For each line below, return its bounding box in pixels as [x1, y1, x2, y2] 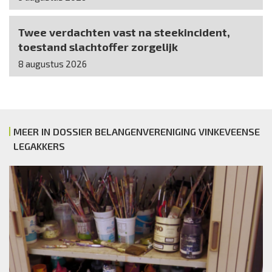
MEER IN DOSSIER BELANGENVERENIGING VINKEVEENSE [13, 126, 260, 138]
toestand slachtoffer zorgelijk [18, 40, 178, 54]
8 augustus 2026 [18, 58, 87, 70]
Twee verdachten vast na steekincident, [18, 25, 230, 39]
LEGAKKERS [13, 140, 65, 152]
